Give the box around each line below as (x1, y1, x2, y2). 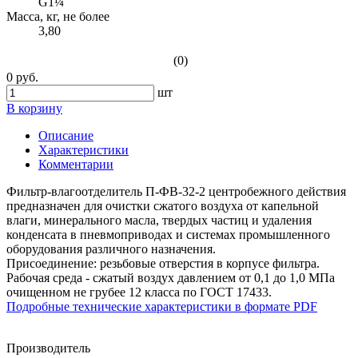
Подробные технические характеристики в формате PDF (6, 300, 317, 314)
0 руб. (6, 70, 38, 85)
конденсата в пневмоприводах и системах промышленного (6, 228, 330, 242)
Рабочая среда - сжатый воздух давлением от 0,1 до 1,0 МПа (6, 271, 335, 285)
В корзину (6, 101, 62, 116)
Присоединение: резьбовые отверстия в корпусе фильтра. (6, 257, 320, 271)
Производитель (6, 341, 90, 356)
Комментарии (38, 157, 113, 172)
